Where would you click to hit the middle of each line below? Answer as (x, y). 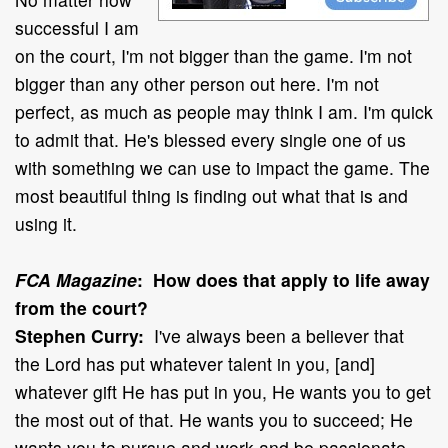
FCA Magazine (76, 279)
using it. (46, 223)
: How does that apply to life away (283, 279)
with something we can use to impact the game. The (222, 167)
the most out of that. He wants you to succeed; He (214, 419)
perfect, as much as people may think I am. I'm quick (224, 111)
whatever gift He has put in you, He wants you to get (223, 391)
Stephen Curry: (79, 335)
